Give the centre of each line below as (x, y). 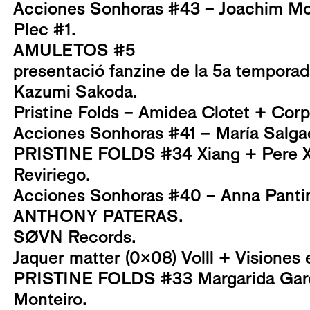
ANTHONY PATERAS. (98, 216)
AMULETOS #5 (74, 50)
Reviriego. (52, 175)
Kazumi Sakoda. (75, 92)
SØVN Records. (75, 237)
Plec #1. (45, 29)
